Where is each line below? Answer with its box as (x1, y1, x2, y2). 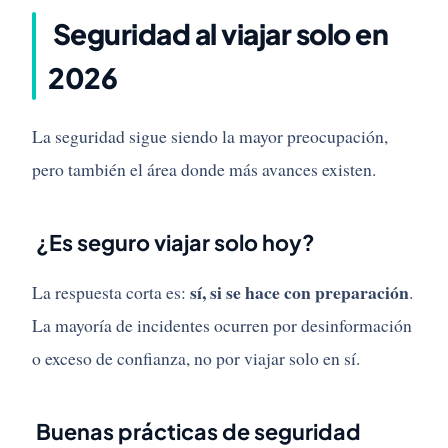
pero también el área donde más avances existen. (32, 157, 376, 182)
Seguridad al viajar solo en (48, 16, 388, 52)
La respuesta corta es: (32, 280, 190, 305)
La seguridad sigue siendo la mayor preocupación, (32, 124, 388, 149)
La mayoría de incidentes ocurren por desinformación (32, 313, 412, 338)
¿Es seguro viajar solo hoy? (32, 229, 315, 257)
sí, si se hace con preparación (190, 279, 409, 306)
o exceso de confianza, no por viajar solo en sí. (32, 346, 360, 371)
